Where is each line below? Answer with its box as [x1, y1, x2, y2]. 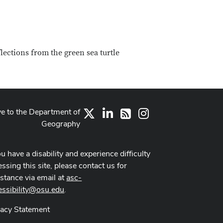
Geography [41, 118, 81, 129]
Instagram [148, 107, 184, 118]
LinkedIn [112, 107, 142, 118]
